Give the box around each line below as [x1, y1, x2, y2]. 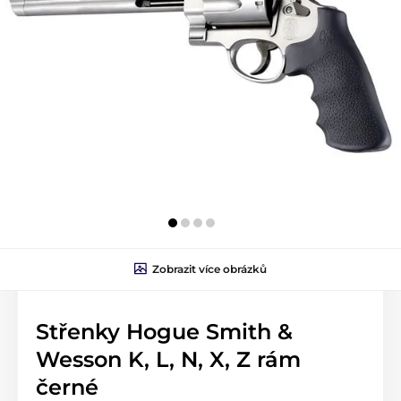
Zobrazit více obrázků [152, 261, 267, 276]
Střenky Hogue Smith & [36, 318, 293, 345]
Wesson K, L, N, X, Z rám [36, 346, 301, 372]
